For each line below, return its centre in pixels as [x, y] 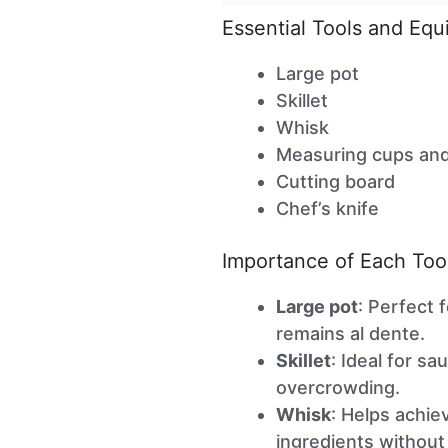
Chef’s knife [327, 209]
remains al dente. [350, 334]
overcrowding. [338, 388]
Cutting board [335, 182]
